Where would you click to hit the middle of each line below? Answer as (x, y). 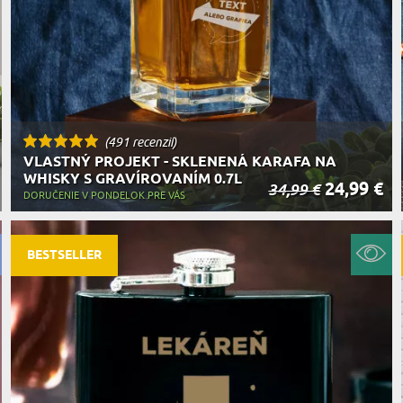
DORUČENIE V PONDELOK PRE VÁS (104, 195)
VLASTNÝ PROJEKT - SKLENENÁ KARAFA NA (179, 162)
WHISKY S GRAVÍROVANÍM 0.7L (132, 179)
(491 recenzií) (140, 141)
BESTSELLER (64, 255)
